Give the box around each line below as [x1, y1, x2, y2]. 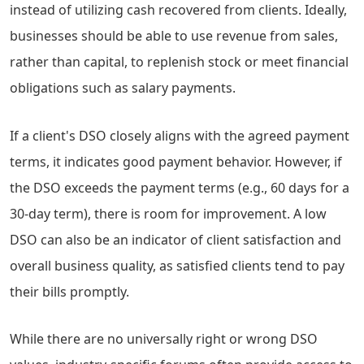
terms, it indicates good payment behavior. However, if [10, 152, 342, 171]
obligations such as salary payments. [10, 79, 236, 97]
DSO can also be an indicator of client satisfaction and [10, 230, 341, 249]
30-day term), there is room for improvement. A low [10, 204, 327, 223]
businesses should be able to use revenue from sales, [10, 27, 338, 45]
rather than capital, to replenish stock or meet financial [10, 53, 349, 71]
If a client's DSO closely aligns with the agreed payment [10, 126, 349, 145]
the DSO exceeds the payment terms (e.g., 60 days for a [10, 178, 349, 197]
